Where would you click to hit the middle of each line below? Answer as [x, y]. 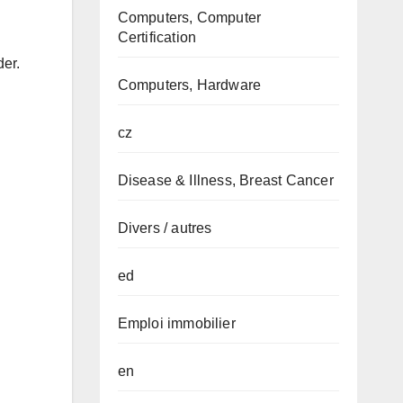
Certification [157, 37]
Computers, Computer [189, 18]
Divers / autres [165, 228]
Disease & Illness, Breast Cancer [225, 180]
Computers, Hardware [189, 85]
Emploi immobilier [176, 323]
